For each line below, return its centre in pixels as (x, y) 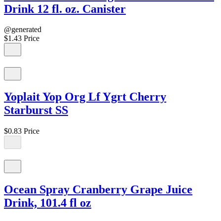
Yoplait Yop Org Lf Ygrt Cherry (85, 97)
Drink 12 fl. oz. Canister (65, 9)
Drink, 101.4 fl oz (48, 203)
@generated (23, 30)
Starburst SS (36, 110)
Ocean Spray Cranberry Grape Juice (98, 190)
